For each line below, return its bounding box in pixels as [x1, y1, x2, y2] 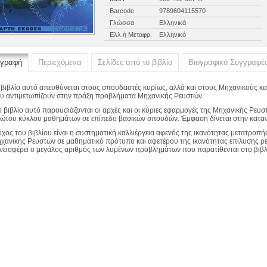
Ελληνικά [157, 19, 186, 26]
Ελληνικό [157, 31, 186, 38]
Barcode [110, 7, 134, 14]
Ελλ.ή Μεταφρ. [110, 31, 152, 38]
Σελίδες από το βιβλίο [98, 58, 172, 67]
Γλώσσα [110, 19, 134, 26]
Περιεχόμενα [38, 58, 82, 67]
